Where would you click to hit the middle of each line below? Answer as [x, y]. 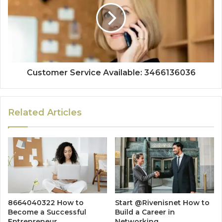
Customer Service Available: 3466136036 [111, 73]
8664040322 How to [46, 203]
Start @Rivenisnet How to [162, 203]
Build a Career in [145, 212]
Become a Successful [47, 212]
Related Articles [45, 113]
